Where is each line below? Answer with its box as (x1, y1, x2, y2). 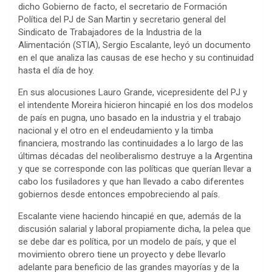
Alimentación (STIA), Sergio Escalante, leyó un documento (18, 39, 251, 51)
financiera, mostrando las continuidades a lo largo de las (18, 138, 243, 149)
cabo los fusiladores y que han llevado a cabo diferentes (18, 176, 244, 188)
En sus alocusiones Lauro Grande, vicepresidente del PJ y (18, 87, 247, 98)
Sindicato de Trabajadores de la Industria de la (18, 27, 202, 38)
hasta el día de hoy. (18, 65, 94, 76)
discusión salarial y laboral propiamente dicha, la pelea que (18, 223, 251, 235)
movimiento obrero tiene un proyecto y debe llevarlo (18, 249, 226, 260)
